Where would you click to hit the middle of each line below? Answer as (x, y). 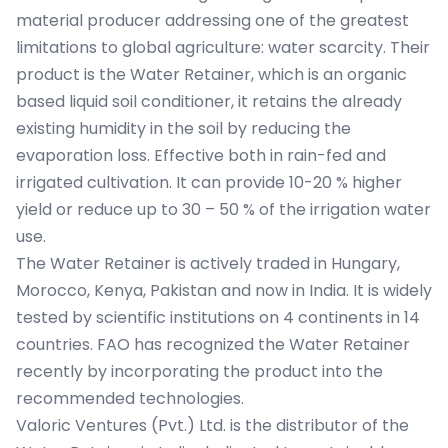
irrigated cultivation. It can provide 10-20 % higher (209, 182)
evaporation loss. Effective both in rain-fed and (201, 155)
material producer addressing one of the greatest (212, 20)
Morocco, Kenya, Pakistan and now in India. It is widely (224, 290)
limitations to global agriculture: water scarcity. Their (223, 47)
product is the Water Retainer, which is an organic (211, 74)
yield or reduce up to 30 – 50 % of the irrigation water (223, 209)
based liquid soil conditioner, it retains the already (209, 101)
